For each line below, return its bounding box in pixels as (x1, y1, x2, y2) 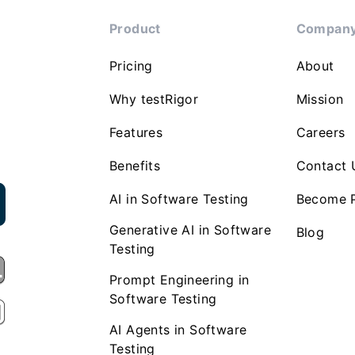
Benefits (109, 157, 161, 174)
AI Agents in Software (109, 321, 247, 338)
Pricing (109, 57, 153, 74)
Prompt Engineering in (109, 271, 250, 288)
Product (109, 20, 161, 36)
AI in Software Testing (109, 190, 249, 207)
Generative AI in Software (109, 221, 271, 238)
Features (109, 124, 163, 140)
